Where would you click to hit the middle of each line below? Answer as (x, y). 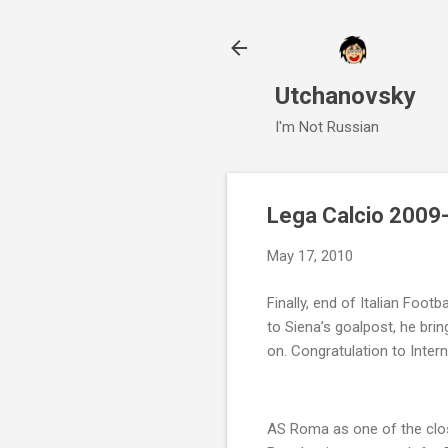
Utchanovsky (345, 96)
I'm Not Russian (327, 127)
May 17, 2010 (310, 256)
